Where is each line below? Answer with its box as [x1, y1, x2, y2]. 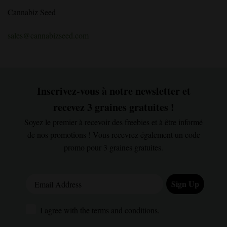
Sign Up [171, 178, 199, 190]
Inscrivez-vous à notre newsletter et [36, 84, 191, 99]
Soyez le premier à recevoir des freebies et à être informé [24, 117, 203, 128]
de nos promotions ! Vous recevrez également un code [27, 129, 200, 140]
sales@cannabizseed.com [8, 30, 89, 41]
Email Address [25, 173, 76, 185]
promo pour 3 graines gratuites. [64, 142, 163, 153]
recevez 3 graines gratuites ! [53, 100, 174, 115]
